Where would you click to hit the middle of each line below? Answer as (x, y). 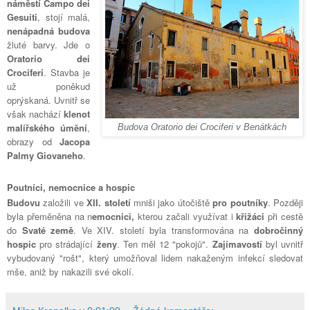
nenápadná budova (49, 31)
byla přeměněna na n (50, 217)
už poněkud (49, 86)
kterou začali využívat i (185, 217)
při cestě (284, 217)
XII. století (110, 203)
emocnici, (113, 217)
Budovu (24, 203)
